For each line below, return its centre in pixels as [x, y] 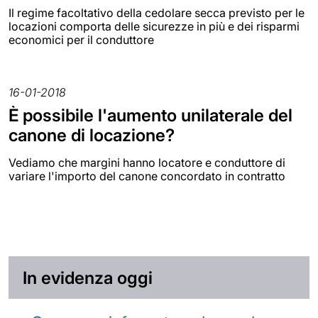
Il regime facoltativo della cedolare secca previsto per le [157, 13]
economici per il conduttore [81, 40]
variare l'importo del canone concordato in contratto [147, 176]
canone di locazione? [92, 136]
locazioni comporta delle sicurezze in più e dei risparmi [154, 27]
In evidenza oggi [88, 278]
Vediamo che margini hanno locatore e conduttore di [147, 163]
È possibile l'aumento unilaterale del [150, 116]
